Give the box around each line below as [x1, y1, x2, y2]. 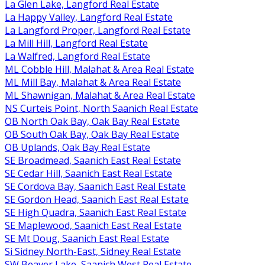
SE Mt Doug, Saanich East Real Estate [5, 231, 169, 245]
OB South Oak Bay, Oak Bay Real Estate [5, 127, 179, 141]
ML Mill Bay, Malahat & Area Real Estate [5, 75, 181, 89]
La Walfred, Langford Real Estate [5, 49, 150, 63]
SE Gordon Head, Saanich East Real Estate [5, 192, 189, 206]
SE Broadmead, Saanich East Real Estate [5, 153, 181, 167]
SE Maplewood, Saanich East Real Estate [5, 218, 182, 232]
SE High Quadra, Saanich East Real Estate [5, 205, 186, 219]
